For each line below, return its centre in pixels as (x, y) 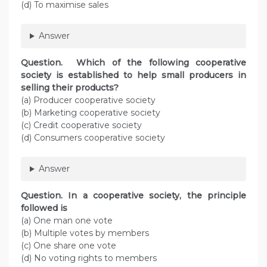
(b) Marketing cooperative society (91, 113)
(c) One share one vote (69, 246)
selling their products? (70, 88)
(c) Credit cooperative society (81, 125)
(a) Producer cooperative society (88, 100)
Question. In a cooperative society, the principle (133, 196)
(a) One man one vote (67, 221)
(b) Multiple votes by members (85, 233)
